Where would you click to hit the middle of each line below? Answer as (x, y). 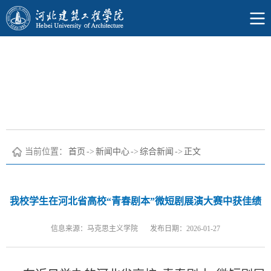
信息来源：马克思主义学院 (94, 229)
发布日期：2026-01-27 (185, 229)
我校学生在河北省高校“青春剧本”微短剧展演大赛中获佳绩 (135, 201)
